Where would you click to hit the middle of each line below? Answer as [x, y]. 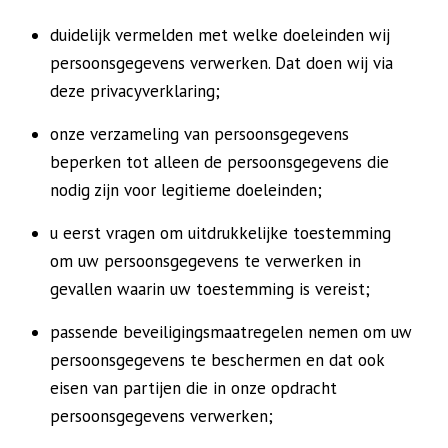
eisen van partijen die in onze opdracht [193, 388]
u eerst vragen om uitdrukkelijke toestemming [220, 233]
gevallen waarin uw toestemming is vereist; [210, 289]
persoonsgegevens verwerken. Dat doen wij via [221, 63]
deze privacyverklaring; [135, 91]
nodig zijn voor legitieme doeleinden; [186, 190]
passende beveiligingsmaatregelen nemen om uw [231, 332]
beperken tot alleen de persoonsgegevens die [219, 162]
